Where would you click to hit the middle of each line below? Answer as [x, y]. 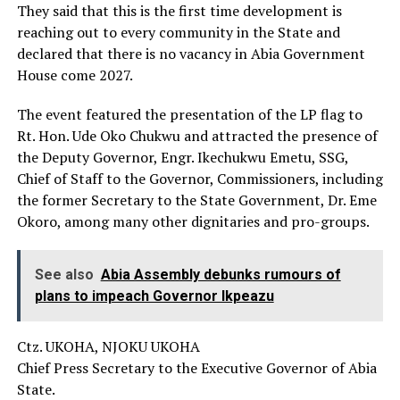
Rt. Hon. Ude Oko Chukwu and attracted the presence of [197, 136]
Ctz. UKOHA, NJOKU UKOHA [108, 347]
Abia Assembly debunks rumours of [221, 275]
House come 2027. [75, 75]
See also [64, 275]
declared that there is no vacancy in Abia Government [191, 54]
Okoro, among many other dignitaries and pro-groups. [193, 222]
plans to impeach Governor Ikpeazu [154, 296]
